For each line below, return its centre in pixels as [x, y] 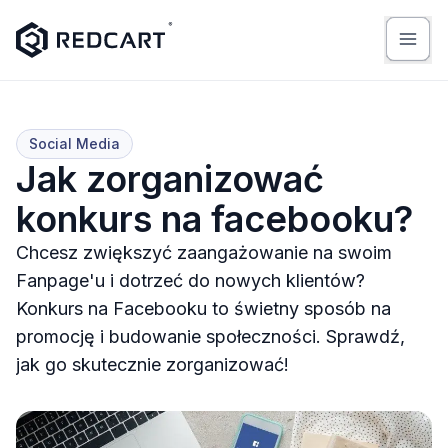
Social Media [74, 143]
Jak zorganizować [170, 179]
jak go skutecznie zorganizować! [152, 364]
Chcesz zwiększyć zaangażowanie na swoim [204, 252]
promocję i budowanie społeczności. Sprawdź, [210, 336]
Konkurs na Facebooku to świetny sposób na [203, 308]
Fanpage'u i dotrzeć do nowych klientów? [190, 280]
